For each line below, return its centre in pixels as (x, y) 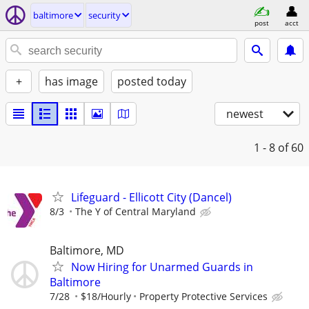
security (104, 15)
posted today (152, 81)
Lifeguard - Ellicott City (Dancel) (151, 197)
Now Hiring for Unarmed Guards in (162, 267)
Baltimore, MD (87, 251)
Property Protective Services (203, 297)
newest (245, 114)
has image (71, 81)
